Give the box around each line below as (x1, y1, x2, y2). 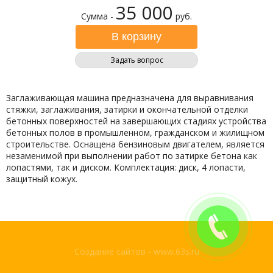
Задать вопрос (110, 55, 163, 65)
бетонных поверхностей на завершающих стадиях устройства (6, 115, 266, 127)
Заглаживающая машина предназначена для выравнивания (6, 92, 253, 104)
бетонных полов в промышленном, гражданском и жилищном (6, 127, 264, 138)
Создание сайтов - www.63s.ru (74, 246, 199, 257)
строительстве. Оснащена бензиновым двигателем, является (6, 138, 264, 150)
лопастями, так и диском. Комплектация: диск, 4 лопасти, (6, 161, 246, 173)
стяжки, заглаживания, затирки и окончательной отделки (6, 104, 248, 115)
